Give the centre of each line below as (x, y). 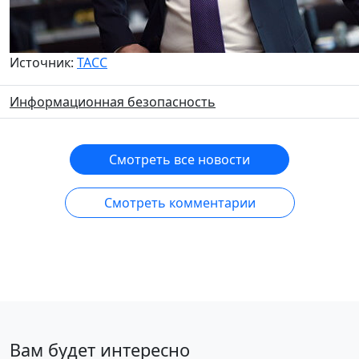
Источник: (43, 63)
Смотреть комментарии (179, 203)
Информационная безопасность (113, 102)
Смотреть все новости (179, 159)
